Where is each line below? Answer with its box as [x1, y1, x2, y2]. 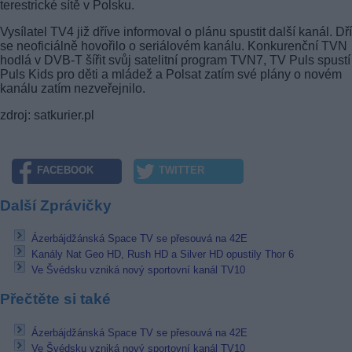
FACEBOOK [37, 164, 93, 177]
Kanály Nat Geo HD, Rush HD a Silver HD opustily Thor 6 [31, 248, 294, 261]
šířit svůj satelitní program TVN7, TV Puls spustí [82, 53, 350, 67]
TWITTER [159, 164, 204, 177]
